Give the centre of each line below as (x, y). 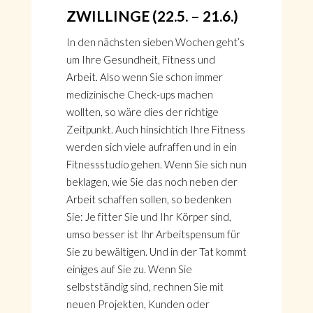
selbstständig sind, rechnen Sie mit (145, 286)
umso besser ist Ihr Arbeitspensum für (153, 234)
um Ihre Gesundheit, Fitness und (140, 59)
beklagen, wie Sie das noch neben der (152, 182)
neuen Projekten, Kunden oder (138, 304)
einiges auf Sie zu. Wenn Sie (129, 269)
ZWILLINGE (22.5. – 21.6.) (152, 16)
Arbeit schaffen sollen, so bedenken (148, 199)
